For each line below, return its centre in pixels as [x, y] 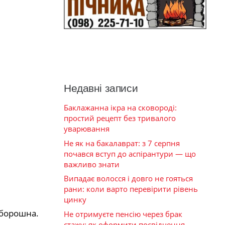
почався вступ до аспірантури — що [130, 153]
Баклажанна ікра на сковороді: [120, 108]
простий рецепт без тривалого [120, 118]
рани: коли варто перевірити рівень [131, 189]
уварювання [87, 129]
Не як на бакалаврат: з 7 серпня [122, 143]
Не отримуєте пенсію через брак [123, 214]
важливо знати [92, 164]
